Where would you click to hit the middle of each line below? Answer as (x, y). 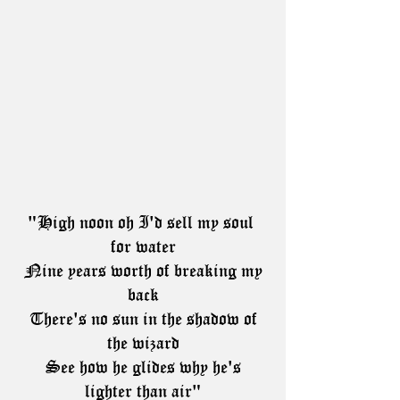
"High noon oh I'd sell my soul (143, 223)
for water (143, 247)
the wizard (143, 344)
